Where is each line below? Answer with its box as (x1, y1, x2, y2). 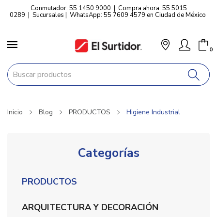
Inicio (7, 108, 23, 117)
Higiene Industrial (126, 108, 180, 117)
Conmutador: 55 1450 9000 (30, 4, 111, 13)
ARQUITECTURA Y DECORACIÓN (22, 201, 158, 213)
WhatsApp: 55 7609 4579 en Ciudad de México (70, 11, 206, 19)
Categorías (77, 145, 139, 161)
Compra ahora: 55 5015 (118, 4, 187, 13)
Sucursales (32, 11, 64, 19)
